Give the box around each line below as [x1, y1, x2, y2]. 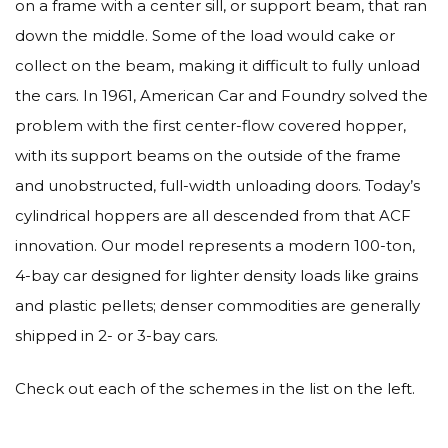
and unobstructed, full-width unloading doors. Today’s [15, 176, 420, 195]
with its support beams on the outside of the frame [15, 146, 401, 165]
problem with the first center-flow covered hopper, [15, 116, 406, 135]
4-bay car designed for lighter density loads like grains [15, 266, 418, 285]
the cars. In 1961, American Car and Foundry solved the [15, 86, 428, 105]
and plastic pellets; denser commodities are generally [15, 296, 420, 315]
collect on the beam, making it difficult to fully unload [15, 56, 420, 75]
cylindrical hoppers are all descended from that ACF [15, 206, 411, 225]
